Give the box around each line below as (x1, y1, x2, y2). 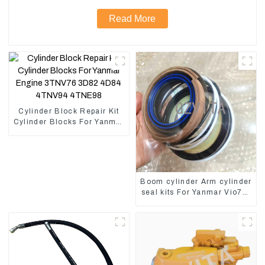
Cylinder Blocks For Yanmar (13, 117, 125, 126)
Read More (109, 13, 156, 24)
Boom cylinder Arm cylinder (140, 177, 252, 186)
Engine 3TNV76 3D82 (24, 128, 114, 137)
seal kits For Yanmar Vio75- (141, 188, 251, 196)
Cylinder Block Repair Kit (18, 106, 119, 115)
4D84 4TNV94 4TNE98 (22, 138, 116, 147)
